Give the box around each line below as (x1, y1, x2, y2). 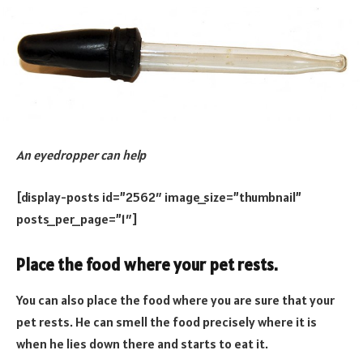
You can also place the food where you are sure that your (16, 291, 335, 308)
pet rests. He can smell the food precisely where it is (16, 313, 317, 330)
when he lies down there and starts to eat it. (16, 335, 268, 352)
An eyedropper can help (16, 147, 146, 164)
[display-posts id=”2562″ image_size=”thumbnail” (16, 188, 301, 205)
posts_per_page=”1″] (16, 210, 138, 227)
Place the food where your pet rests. (16, 254, 278, 275)
